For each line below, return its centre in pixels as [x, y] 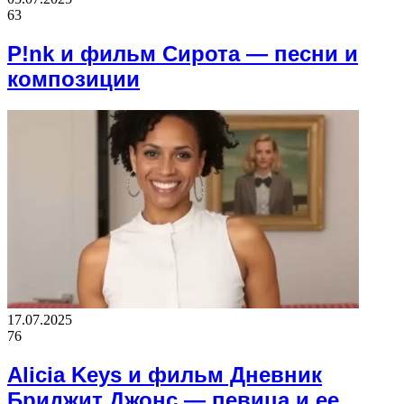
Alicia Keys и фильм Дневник [165, 374]
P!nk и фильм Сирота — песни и [183, 53]
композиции [73, 78]
